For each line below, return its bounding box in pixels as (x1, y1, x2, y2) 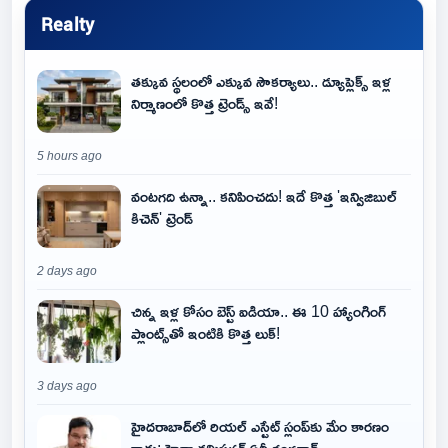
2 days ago (37, 265, 97, 277)
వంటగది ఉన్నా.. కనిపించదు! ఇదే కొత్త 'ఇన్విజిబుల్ (131, 181, 397, 211)
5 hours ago (37, 150, 102, 162)
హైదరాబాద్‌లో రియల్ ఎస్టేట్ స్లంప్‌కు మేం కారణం (131, 411, 389, 441)
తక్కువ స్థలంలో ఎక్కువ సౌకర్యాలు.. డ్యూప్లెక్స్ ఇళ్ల (131, 66, 391, 96)
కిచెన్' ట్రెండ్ (131, 203, 193, 233)
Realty (41, 11, 95, 36)
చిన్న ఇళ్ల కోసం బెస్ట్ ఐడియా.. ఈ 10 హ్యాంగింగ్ (131, 296, 386, 326)
